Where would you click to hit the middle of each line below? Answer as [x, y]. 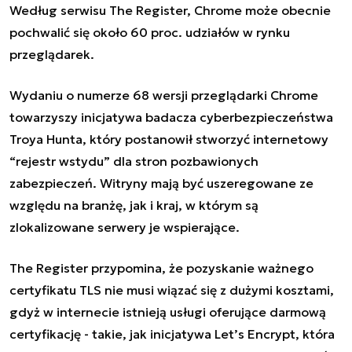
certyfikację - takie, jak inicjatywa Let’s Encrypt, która [172, 334]
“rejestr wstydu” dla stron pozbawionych [134, 161]
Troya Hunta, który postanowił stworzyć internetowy [169, 139]
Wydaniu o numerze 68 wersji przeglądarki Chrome [164, 95]
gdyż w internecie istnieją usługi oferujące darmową [168, 312]
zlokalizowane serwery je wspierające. [125, 227]
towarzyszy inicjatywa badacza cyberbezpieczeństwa [171, 117]
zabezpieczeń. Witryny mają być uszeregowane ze [161, 183]
